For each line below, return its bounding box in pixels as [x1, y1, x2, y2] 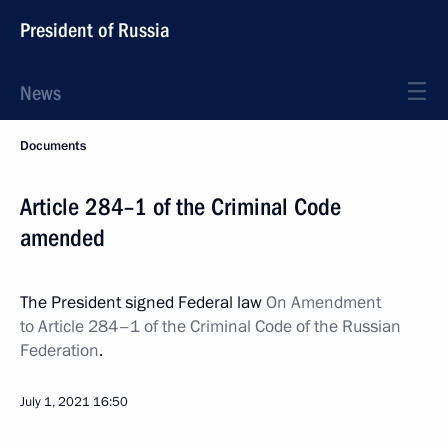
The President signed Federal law [20, 291, 266, 314]
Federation [20, 339, 99, 362]
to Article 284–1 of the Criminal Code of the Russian [20, 315, 401, 338]
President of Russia [20, 18, 170, 42]
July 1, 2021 [20, 393, 90, 411]
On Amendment [266, 291, 381, 314]
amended [20, 224, 105, 252]
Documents [20, 137, 86, 155]
